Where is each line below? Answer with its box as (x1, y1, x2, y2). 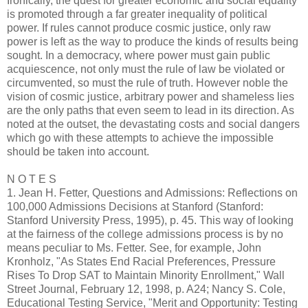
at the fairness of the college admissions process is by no (7, 228, 283, 240)
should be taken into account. (7, 145, 149, 157)
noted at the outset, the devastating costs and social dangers (7, 118, 300, 130)
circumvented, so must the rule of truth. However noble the (7, 76, 288, 89)
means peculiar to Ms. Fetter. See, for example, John (7, 241, 261, 254)
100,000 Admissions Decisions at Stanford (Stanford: (7, 200, 263, 212)
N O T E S (7, 173, 56, 185)
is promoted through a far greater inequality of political (7, 8, 267, 20)
